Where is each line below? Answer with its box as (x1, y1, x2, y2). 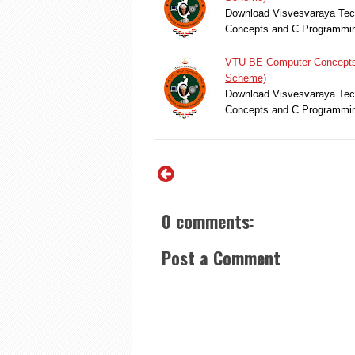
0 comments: (162, 208, 254, 234)
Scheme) (225, 71, 266, 84)
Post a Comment (162, 244, 281, 270)
